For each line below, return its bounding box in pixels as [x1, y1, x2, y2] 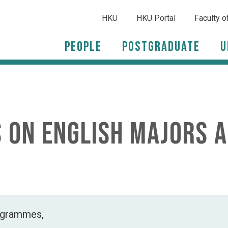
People [65, 38, 102, 55]
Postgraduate [122, 38, 200, 55]
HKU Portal [136, 13, 176, 23]
